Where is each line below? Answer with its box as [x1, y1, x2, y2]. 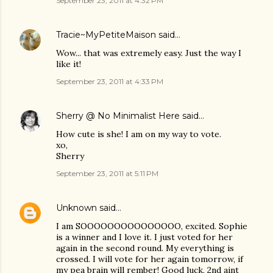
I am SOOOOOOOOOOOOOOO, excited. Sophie [56, 221, 247, 232]
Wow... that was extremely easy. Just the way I [56, 48, 241, 59]
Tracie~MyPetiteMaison [56, 29, 156, 41]
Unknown [56, 202, 97, 214]
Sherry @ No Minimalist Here [56, 110, 180, 122]
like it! [56, 58, 81, 70]
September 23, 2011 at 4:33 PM [56, 77, 163, 87]
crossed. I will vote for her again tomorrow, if [56, 253, 243, 265]
